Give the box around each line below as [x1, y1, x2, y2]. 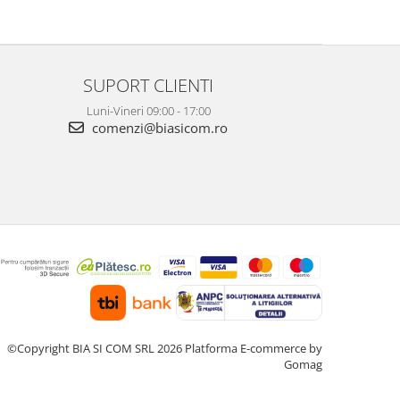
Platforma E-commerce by [185, 339, 322, 356]
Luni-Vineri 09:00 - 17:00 [86, 103, 211, 120]
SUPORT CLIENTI [83, 72, 213, 98]
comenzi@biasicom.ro [88, 119, 228, 137]
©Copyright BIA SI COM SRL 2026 [7, 339, 185, 356]
